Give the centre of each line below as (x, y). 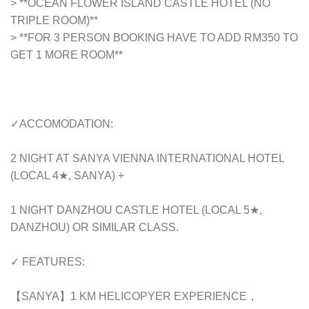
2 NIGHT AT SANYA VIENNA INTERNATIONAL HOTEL (147, 159)
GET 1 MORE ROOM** (67, 55)
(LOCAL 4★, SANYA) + (67, 176)
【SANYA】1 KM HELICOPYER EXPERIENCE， (134, 297)
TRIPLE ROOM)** (54, 21)
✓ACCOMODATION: (63, 124)
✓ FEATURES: (48, 262)
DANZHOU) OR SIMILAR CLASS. (94, 228)
